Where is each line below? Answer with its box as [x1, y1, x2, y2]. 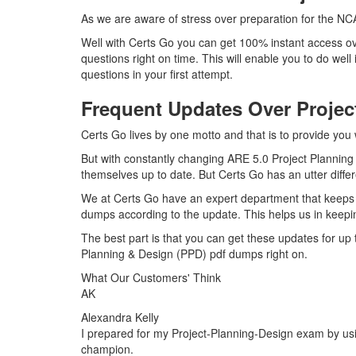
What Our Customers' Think [81, 269, 221, 285]
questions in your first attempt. [81, 66, 233, 82]
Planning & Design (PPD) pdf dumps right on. [81, 246, 308, 261]
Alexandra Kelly [81, 309, 159, 325]
